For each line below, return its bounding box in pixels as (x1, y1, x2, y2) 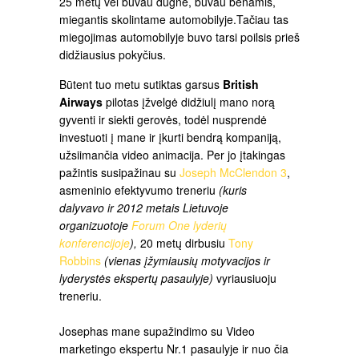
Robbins (59, 252, 101, 268)
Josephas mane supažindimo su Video (59, 323, 255, 339)
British (223, 76, 259, 92)
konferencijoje (59, 235, 130, 251)
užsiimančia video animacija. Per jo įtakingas (59, 147, 285, 163)
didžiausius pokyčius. (59, 46, 166, 63)
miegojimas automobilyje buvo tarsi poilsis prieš (59, 28, 300, 45)
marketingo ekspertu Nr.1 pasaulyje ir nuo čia (59, 341, 288, 357)
